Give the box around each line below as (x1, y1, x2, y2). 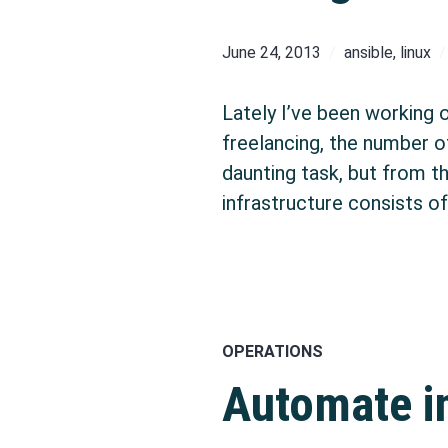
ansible (344, 42, 393, 62)
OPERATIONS (222, 342, 323, 362)
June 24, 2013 (222, 42, 321, 62)
